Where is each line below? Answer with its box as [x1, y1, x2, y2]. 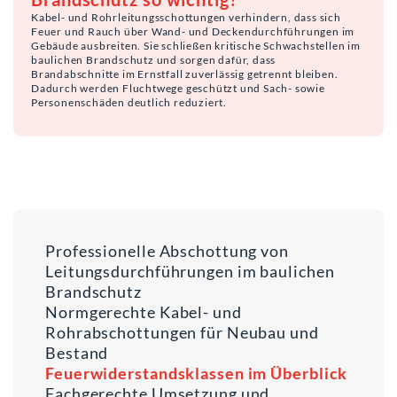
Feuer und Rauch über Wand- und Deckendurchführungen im [31, 24, 355, 38]
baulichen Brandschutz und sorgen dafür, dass [31, 52, 276, 66]
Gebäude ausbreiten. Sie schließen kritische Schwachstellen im [31, 38, 361, 52]
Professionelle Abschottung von [45, 240, 289, 261]
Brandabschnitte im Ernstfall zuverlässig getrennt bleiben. [31, 66, 339, 81]
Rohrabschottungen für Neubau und [45, 322, 319, 342]
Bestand [45, 342, 109, 362]
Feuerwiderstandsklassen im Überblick [45, 362, 348, 383]
